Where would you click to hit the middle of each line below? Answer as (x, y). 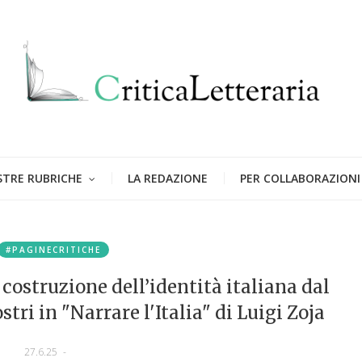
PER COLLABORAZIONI (300, 178)
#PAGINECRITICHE (54, 249)
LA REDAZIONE (168, 178)
